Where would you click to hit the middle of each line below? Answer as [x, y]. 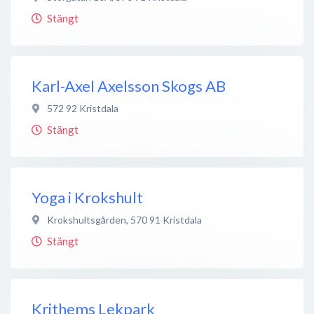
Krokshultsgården [87, 219]
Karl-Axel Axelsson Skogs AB [129, 86]
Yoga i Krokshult [87, 197]
